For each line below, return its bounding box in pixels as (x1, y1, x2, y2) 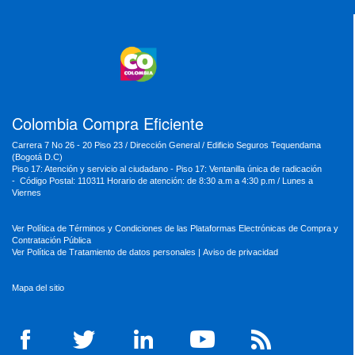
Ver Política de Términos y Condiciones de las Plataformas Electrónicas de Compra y (12, 223, 338, 233)
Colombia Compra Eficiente (12, 111, 204, 135)
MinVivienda (17, 14, 61, 24)
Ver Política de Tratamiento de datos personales (12, 246, 196, 257)
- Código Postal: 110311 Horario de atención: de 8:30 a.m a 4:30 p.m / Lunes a (12, 175, 313, 185)
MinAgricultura (231, 54, 283, 63)
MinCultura (231, 34, 270, 44)
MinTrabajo (17, 54, 57, 63)
